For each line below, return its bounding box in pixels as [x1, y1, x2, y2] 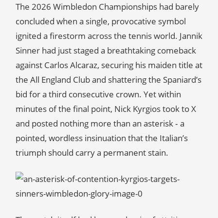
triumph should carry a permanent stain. [16, 147, 168, 158]
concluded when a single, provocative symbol [16, 16, 186, 27]
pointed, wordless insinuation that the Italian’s [16, 132, 188, 144]
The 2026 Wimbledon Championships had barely [16, 1, 199, 12]
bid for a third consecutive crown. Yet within [16, 89, 181, 100]
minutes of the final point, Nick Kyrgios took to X [16, 103, 196, 114]
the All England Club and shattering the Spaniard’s [16, 74, 201, 85]
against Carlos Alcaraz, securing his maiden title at [16, 59, 202, 71]
